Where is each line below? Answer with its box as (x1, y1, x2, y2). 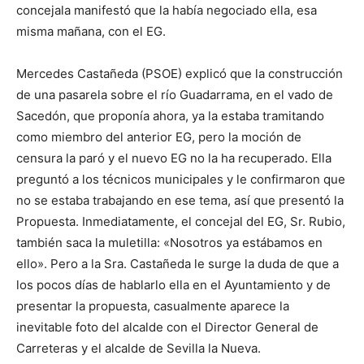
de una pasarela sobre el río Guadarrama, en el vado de (16, 87, 333, 103)
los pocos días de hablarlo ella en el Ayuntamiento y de (16, 277, 331, 293)
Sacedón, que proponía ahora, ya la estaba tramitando (16, 108, 324, 124)
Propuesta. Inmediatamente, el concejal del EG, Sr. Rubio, (16, 214, 345, 230)
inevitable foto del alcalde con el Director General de (16, 319, 318, 336)
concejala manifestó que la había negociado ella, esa (16, 2, 317, 19)
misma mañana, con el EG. (16, 24, 169, 40)
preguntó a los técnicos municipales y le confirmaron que (16, 171, 345, 188)
